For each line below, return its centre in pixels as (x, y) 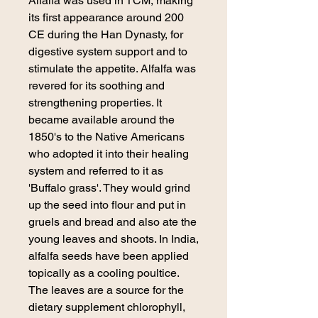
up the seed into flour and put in (107, 204)
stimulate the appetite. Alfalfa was (112, 68)
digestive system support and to (108, 51)
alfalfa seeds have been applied (109, 256)
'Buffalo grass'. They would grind (109, 187)
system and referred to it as (96, 170)
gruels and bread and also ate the (113, 221)
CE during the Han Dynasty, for (106, 34)
